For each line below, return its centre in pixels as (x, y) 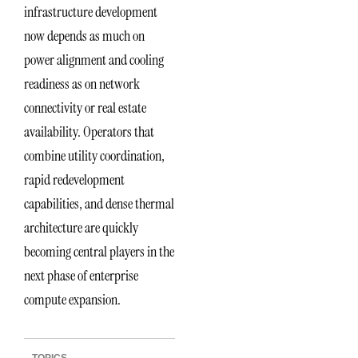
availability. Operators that (89, 131)
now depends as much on (84, 36)
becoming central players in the (99, 251)
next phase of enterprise (81, 275)
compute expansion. (72, 299)
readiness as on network (82, 84)
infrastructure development (91, 12)
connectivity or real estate (85, 107)
